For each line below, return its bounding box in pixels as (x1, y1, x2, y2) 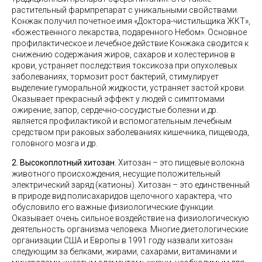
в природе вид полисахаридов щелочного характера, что (12, 191, 232, 201)
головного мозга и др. (12, 139, 98, 148)
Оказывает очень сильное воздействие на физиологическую (12, 213, 249, 223)
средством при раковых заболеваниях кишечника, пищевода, (12, 127, 249, 137)
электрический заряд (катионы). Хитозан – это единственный (12, 180, 250, 189)
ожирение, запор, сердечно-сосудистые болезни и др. (12, 105, 218, 115)
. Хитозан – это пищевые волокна (115, 158, 244, 167)
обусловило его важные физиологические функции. (12, 202, 215, 212)
